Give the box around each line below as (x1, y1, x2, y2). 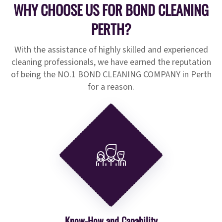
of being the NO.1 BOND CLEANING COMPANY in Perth (10, 68, 212, 81)
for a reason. (88, 81, 134, 94)
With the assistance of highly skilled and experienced (14, 44, 208, 56)
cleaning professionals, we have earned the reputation (11, 56, 211, 69)
